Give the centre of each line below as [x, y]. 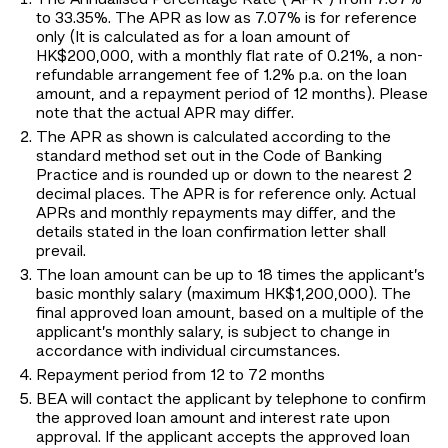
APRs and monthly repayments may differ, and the [216, 214]
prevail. [61, 252]
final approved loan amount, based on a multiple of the [230, 314]
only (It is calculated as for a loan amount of [193, 38]
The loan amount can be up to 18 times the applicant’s [230, 276]
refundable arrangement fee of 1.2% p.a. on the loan [221, 76]
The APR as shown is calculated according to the [213, 138]
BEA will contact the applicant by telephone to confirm [231, 400]
